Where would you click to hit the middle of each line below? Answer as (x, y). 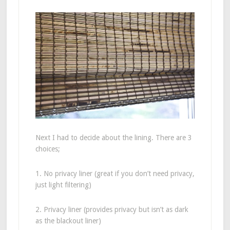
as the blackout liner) (68, 221)
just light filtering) (63, 185)
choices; (47, 149)
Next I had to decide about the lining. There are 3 (113, 137)
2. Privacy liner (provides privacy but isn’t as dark (112, 209)
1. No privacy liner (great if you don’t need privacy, (115, 173)
